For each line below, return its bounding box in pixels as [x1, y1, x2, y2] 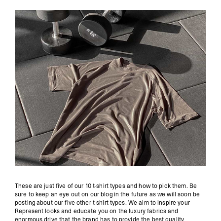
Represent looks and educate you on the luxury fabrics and [15, 207, 179, 215]
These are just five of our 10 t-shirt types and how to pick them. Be [15, 182, 197, 190]
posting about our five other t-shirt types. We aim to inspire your [15, 198, 190, 207]
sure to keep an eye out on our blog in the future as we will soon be [15, 190, 200, 198]
